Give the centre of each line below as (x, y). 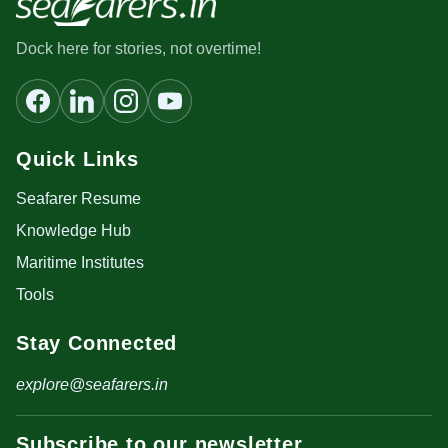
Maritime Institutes (80, 263)
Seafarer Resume (78, 199)
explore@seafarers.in (92, 385)
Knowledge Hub (73, 231)
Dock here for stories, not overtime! (138, 49)
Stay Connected (97, 343)
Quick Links (77, 159)
